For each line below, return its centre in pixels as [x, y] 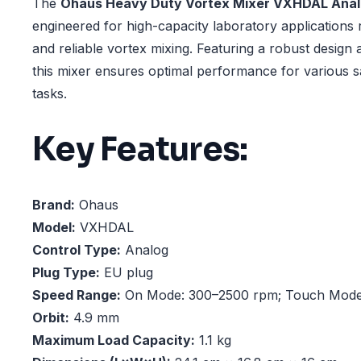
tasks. [50, 93]
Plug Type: [66, 273]
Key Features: [140, 149]
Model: [54, 228]
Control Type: [77, 250]
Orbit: [51, 318]
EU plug [127, 273]
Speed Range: [77, 295]
